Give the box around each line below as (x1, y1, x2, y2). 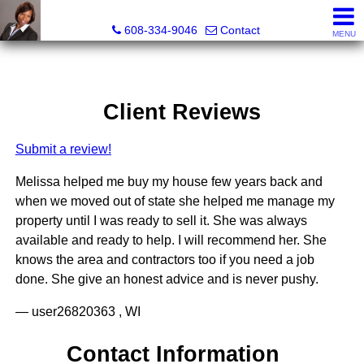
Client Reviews (102, 99, 261, 125)
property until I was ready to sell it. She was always (15, 214, 307, 228)
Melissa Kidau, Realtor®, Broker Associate (69, 6, 303, 19)
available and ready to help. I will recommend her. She (15, 233, 327, 248)
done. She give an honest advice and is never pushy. (15, 272, 318, 287)
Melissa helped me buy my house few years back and (15, 175, 323, 189)
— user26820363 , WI (15, 305, 141, 319)
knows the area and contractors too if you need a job (15, 253, 314, 267)
